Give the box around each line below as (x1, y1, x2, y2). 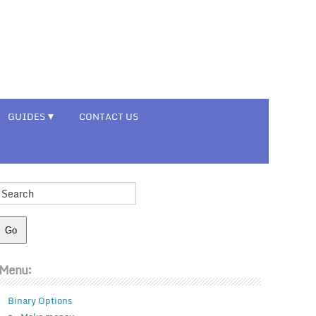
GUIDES (8, 109, 46, 124)
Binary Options (7, 293, 72, 309)
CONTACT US (79, 109, 139, 124)
